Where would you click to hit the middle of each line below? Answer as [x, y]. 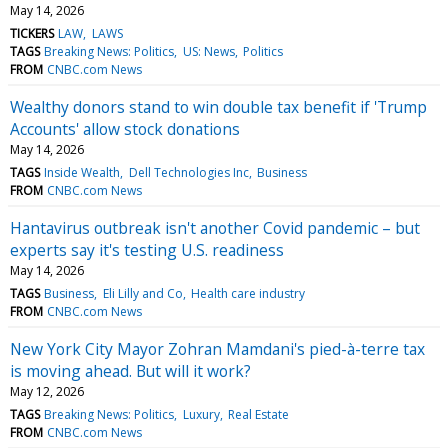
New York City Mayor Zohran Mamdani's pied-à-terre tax [217, 348]
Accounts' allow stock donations [125, 128]
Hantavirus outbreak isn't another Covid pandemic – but [215, 227]
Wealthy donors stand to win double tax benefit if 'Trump [218, 106]
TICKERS [32, 33]
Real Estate [258, 414]
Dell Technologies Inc [188, 172]
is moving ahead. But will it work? [130, 370]
